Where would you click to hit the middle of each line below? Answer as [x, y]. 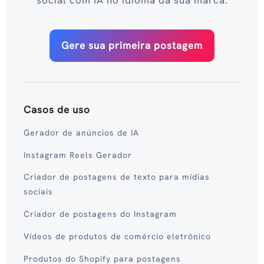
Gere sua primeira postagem [132, 46]
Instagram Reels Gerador [78, 155]
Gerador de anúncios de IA [81, 132]
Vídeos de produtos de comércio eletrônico [117, 236]
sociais [38, 192]
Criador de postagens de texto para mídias [117, 177]
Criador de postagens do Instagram [100, 214]
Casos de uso [57, 110]
